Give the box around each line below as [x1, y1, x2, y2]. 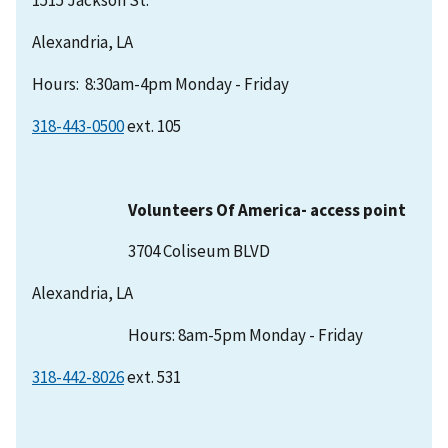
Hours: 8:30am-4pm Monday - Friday [32, 72, 289, 95]
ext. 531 [124, 366, 181, 389]
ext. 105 [124, 114, 187, 137]
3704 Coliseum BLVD [32, 240, 270, 263]
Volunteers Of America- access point [128, 198, 406, 221]
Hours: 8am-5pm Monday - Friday [32, 324, 363, 347]
